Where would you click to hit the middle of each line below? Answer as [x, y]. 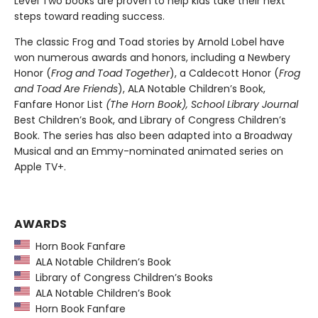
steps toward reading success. [89, 16]
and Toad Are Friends [66, 88]
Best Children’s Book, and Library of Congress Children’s [150, 120]
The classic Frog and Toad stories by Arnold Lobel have [149, 42]
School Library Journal [245, 104]
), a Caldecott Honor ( [224, 73]
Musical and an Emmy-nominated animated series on [149, 151]
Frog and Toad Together [110, 73]
